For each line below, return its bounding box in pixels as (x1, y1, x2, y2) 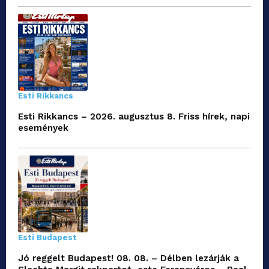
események (18, 122, 68, 134)
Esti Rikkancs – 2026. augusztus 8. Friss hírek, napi (18, 111, 250, 122)
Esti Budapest (18, 233, 77, 243)
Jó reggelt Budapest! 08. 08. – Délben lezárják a (18, 253, 239, 264)
